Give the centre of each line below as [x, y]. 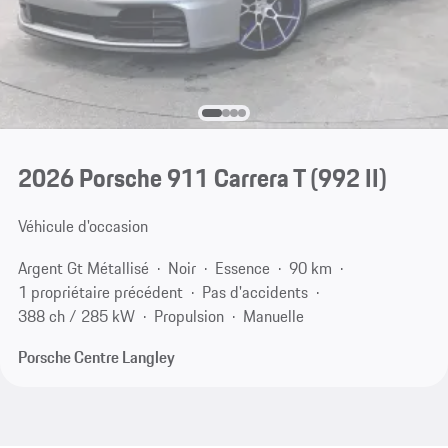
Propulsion [188, 315]
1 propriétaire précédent [100, 291]
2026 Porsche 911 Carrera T [161, 178]
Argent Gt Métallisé [83, 267]
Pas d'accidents [254, 291]
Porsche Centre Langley [96, 357]
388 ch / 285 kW [76, 315]
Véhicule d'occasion [82, 226]
